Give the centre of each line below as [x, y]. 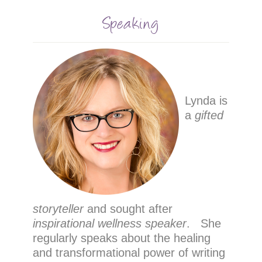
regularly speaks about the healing [121, 238]
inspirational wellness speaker [109, 223]
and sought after [128, 209]
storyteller [58, 209]
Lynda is [206, 101]
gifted [209, 115]
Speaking [131, 22]
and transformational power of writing [129, 253]
